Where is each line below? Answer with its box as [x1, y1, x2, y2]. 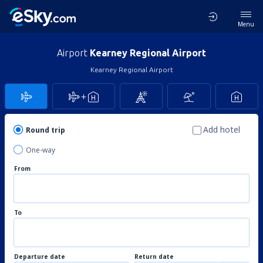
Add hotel [203, 124, 240, 135]
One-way [26, 145, 55, 155]
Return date [134, 252, 174, 261]
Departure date [14, 252, 65, 261]
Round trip [26, 125, 65, 135]
